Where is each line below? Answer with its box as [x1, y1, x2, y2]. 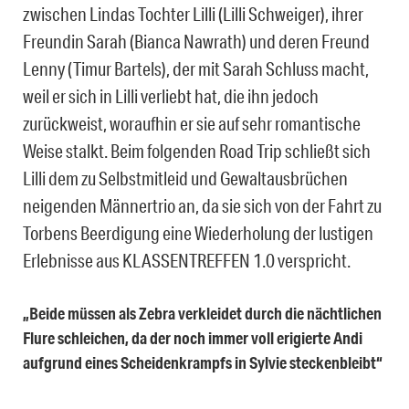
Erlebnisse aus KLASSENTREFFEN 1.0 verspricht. [23, 249, 351, 272]
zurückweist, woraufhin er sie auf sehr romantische [23, 112, 361, 135]
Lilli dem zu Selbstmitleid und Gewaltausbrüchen [23, 167, 348, 190]
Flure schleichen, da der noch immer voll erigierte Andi [23, 328, 362, 349]
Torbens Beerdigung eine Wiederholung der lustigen [23, 222, 373, 245]
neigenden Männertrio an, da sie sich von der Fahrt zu [23, 194, 382, 217]
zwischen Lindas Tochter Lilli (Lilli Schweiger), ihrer [23, 3, 363, 26]
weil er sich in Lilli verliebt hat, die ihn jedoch [23, 85, 319, 108]
